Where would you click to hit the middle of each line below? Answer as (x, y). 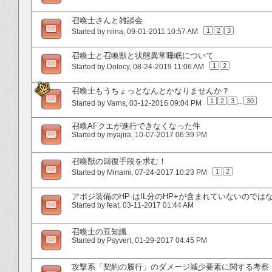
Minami (119, 172)
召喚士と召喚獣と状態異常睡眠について (143, 55)
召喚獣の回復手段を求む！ (119, 161)
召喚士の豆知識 (99, 231)
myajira (119, 134)
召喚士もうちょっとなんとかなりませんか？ (151, 90)
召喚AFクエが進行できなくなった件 (136, 126)
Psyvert (119, 240)
